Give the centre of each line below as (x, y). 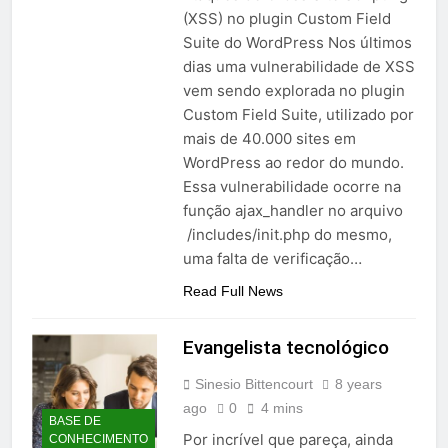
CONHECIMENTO (98, 438)
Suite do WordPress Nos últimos (297, 43)
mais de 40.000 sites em (269, 139)
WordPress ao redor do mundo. (293, 163)
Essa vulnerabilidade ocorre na (291, 187)
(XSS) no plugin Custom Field (286, 19)
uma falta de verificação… (272, 259)
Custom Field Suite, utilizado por (298, 115)
